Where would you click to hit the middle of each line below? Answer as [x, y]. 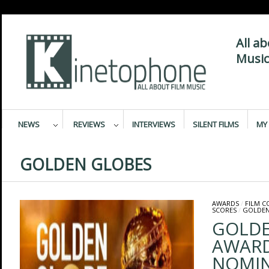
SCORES [224, 210]
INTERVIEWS [153, 124]
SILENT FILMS [216, 124]
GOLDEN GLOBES [85, 165]
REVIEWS [89, 124]
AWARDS [225, 203]
